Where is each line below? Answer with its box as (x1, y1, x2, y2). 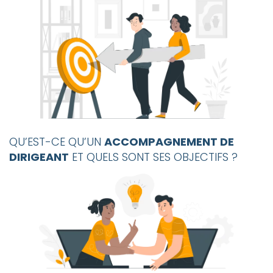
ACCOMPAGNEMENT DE (104, 133, 234, 149)
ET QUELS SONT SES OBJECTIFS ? (69, 149, 238, 165)
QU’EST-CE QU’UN (9, 133, 104, 149)
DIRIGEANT (9, 149, 69, 165)
